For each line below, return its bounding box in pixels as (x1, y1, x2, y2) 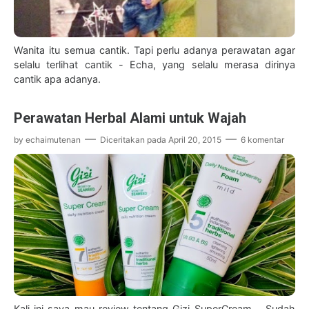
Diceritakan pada (100, 134, 168, 145)
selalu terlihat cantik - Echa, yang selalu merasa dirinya (14, 58, 295, 70)
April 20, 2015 (168, 134, 221, 145)
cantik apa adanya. (14, 72, 101, 85)
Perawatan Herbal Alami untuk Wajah (14, 109, 246, 126)
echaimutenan (26, 134, 81, 145)
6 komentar (241, 134, 284, 145)
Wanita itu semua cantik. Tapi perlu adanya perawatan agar (14, 43, 295, 56)
